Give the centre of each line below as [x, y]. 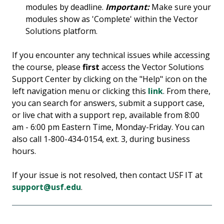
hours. [25, 151]
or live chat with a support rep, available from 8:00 [106, 115]
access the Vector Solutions [152, 67]
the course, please [47, 67]
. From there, [187, 91]
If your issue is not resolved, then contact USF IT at [107, 175]
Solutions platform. [62, 31]
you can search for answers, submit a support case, [108, 103]
